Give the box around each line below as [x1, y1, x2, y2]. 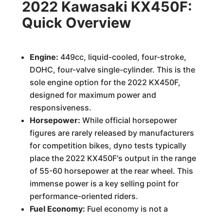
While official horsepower [80, 115, 177, 125]
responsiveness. [29, 103, 91, 112]
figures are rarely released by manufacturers [29, 128, 194, 138]
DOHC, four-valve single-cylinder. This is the [29, 65, 195, 74]
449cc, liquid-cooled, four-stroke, [58, 52, 186, 62]
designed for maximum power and [29, 90, 156, 100]
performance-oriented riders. [29, 191, 138, 201]
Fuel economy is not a [85, 204, 168, 214]
